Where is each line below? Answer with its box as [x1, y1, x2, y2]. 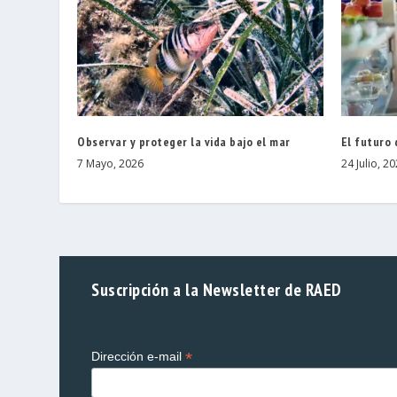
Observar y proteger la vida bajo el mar [77, 134, 291, 151]
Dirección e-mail [91, 349, 186, 364]
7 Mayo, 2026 [77, 156, 144, 172]
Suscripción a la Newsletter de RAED [91, 278, 342, 301]
